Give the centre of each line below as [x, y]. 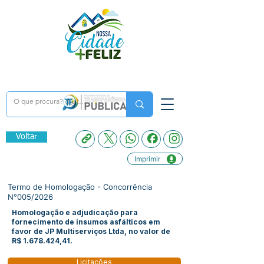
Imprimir [147, 159]
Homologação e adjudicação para [75, 212]
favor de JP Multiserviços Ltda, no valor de [91, 231]
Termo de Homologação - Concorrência [80, 187]
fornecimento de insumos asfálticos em [86, 222]
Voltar [27, 137]
